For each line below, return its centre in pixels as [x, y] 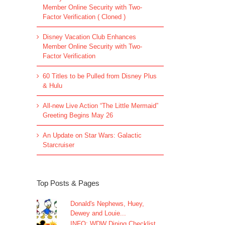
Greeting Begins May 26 [78, 115]
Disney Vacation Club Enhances [89, 37]
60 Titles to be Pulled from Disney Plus [100, 76]
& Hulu [52, 85]
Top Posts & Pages [68, 183]
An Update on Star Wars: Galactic [92, 135]
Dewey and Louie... [98, 213]
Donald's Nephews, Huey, [107, 203]
